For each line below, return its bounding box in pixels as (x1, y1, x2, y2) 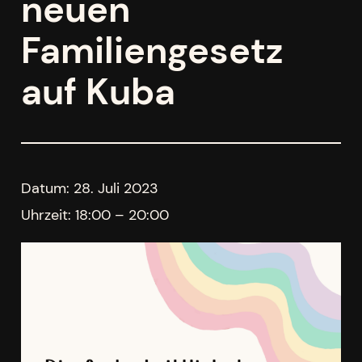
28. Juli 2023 (73, 178, 158, 198)
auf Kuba (20, 68, 175, 116)
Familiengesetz (20, 27, 284, 74)
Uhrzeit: (20, 204, 75, 225)
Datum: (20, 178, 74, 198)
